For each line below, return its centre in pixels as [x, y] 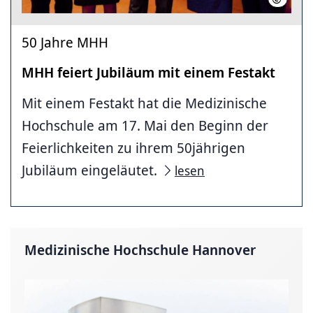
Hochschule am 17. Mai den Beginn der [145, 125]
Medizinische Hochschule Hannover [140, 249]
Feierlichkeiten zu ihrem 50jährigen [133, 147]
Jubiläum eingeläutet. [91, 170]
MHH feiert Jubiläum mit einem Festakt [148, 72]
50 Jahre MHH [65, 42]
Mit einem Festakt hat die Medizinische [144, 103]
